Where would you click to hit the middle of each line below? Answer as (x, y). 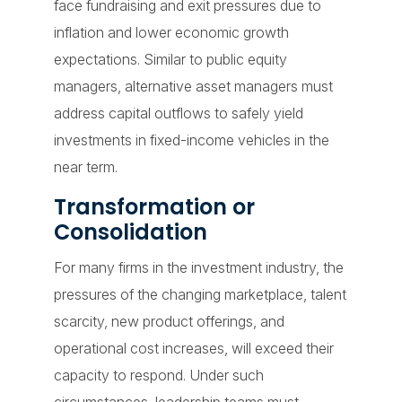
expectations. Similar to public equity (170, 59)
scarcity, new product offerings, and (169, 321)
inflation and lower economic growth (171, 32)
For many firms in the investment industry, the (198, 267)
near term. (85, 166)
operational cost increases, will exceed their (193, 348)
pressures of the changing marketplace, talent (200, 294)
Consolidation (130, 232)
